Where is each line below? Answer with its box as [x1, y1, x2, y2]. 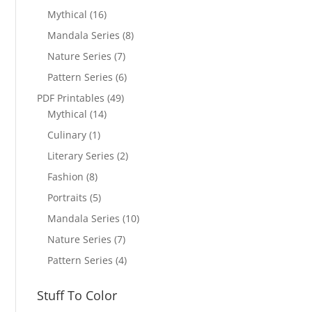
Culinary [47, 128, 87, 141]
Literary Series [47, 149, 115, 162]
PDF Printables [37, 91, 105, 104]
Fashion [47, 170, 84, 183]
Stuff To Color [37, 287, 118, 304]
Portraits [47, 191, 88, 204]
